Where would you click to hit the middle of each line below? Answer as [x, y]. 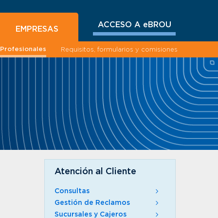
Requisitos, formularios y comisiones [119, 50]
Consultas [72, 191]
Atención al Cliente [95, 172]
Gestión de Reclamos [92, 203]
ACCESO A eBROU [134, 25]
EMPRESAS [37, 29]
